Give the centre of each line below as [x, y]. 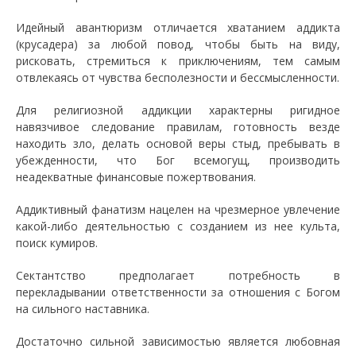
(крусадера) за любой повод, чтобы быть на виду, [178, 44]
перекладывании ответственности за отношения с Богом [178, 292]
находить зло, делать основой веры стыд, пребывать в [178, 143]
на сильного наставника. [83, 309]
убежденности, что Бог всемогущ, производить [178, 160]
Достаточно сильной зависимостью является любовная [178, 341]
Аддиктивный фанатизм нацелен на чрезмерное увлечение [178, 209]
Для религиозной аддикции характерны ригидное [178, 110]
